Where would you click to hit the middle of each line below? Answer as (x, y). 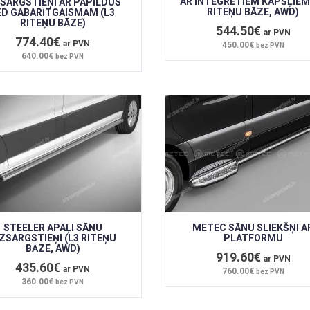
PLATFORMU (253, 238)
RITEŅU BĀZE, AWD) (253, 12)
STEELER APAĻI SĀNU (53, 227)
